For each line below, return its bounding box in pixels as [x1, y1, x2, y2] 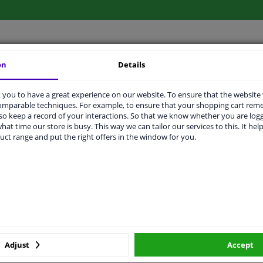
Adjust [4, 239, 31, 250]
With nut [136, 209, 167, 220]
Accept [227, 239, 254, 250]
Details [118, 59, 146, 70]
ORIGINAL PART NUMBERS [83, 66, 177, 77]
